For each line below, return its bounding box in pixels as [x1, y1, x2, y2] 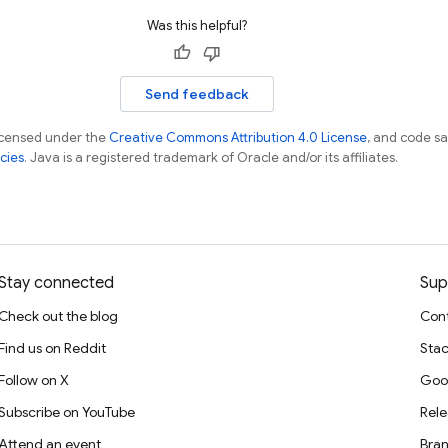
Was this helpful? [147, 17, 247, 34]
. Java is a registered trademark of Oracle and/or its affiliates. [24, 149, 398, 166]
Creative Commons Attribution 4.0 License [109, 129, 367, 146]
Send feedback [145, 85, 249, 103]
